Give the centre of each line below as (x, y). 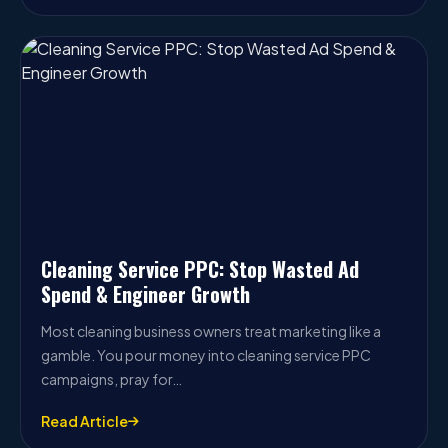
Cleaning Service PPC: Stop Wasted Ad (200, 269)
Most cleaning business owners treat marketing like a (211, 331)
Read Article (84, 421)
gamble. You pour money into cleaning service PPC (206, 355)
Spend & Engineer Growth (145, 294)
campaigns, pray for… (111, 379)
